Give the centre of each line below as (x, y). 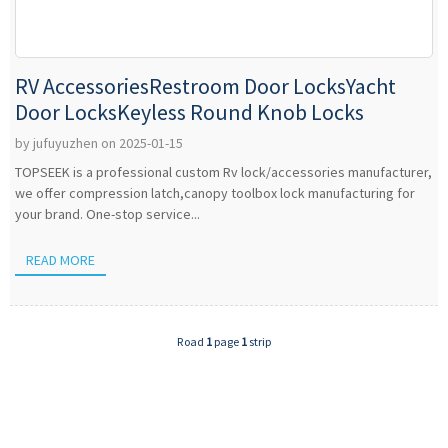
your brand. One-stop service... (107, 214)
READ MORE (61, 259)
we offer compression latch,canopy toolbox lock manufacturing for (215, 193)
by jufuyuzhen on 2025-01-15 (99, 143)
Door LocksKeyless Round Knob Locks (189, 112)
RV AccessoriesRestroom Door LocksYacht (205, 86)
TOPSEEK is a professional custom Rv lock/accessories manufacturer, (223, 172)
